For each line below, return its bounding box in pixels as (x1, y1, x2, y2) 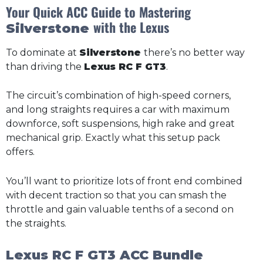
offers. (6, 146, 35, 158)
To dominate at (6, 46, 79, 58)
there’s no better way (144, 46, 245, 58)
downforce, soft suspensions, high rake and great (6, 118, 235, 130)
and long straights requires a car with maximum (6, 104, 230, 116)
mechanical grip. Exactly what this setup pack (6, 132, 220, 144)
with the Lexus (93, 18, 169, 37)
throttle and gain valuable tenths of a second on (6, 204, 234, 215)
